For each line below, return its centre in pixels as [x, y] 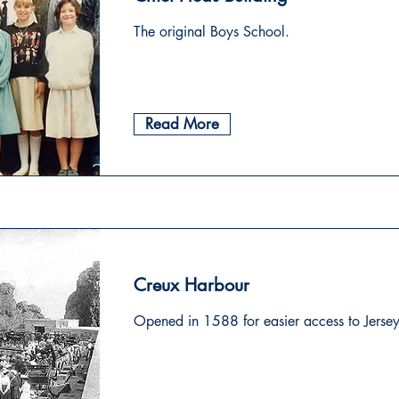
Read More [182, 124]
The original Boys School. [212, 32]
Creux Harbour [191, 285]
